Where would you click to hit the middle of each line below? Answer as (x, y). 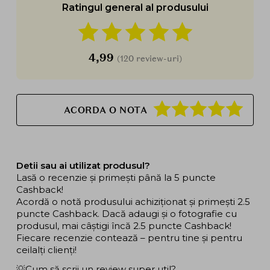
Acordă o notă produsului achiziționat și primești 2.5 (133, 202)
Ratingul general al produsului (135, 8)
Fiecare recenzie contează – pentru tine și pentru (129, 238)
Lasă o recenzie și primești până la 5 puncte (116, 178)
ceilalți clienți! (46, 250)
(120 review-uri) (149, 59)
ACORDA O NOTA (105, 110)
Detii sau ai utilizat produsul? (83, 166)
